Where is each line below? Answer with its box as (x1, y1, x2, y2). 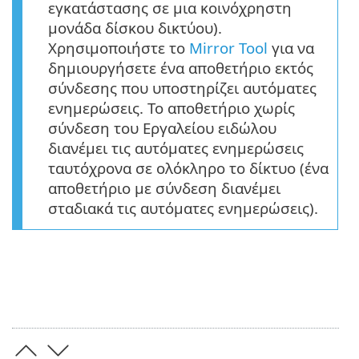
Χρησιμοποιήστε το (48, 37, 189, 58)
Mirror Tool (189, 37, 268, 58)
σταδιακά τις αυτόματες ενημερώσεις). (48, 197, 318, 218)
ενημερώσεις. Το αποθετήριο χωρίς (48, 97, 295, 118)
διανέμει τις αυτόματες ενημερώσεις (48, 137, 304, 158)
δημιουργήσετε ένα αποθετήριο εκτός (48, 57, 313, 78)
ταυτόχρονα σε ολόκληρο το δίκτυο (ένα (48, 157, 329, 178)
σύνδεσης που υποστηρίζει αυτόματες (48, 77, 317, 98)
